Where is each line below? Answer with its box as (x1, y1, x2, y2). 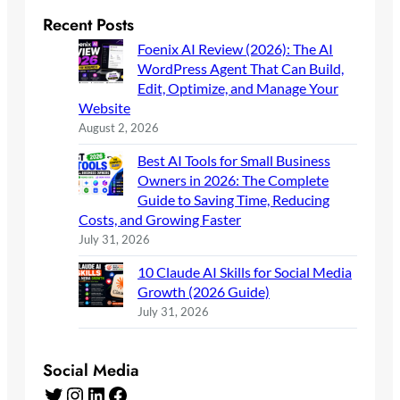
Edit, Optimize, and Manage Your (137, 79, 338, 97)
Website (79, 99, 130, 117)
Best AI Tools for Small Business (137, 152, 330, 170)
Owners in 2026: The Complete (137, 171, 329, 189)
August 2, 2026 (79, 121, 159, 136)
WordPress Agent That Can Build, (137, 60, 344, 78)
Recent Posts (43, 12, 134, 37)
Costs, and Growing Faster (79, 211, 241, 229)
